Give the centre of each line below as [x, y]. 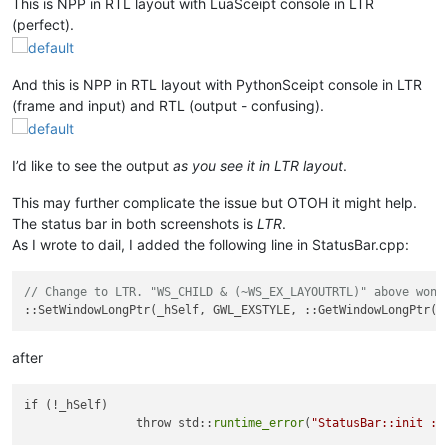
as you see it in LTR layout [258, 165]
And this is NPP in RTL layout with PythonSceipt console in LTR [217, 84]
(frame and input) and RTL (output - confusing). [168, 105]
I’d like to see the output [92, 165]
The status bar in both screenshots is [134, 223]
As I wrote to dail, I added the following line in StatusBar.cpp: [210, 244]
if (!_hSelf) [66, 405]
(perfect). [43, 25]
